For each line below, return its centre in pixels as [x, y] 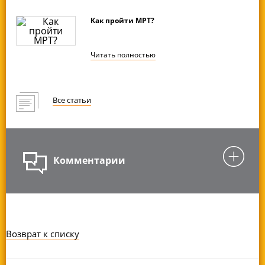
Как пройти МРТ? [123, 20]
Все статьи [72, 100]
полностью [137, 55]
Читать [104, 55]
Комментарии [89, 161]
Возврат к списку [42, 233]
